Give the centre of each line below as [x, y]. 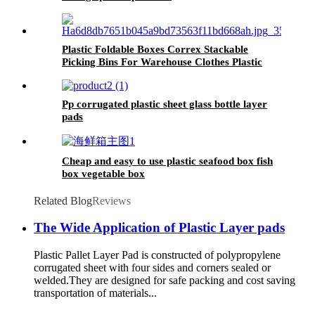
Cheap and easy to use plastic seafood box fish [167, 161]
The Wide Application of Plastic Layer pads [159, 228]
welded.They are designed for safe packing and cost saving [165, 281]
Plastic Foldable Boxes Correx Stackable [155, 49]
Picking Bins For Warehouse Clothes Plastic [162, 62]
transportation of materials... [95, 293]
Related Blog [63, 200]
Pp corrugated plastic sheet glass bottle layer [165, 104]
